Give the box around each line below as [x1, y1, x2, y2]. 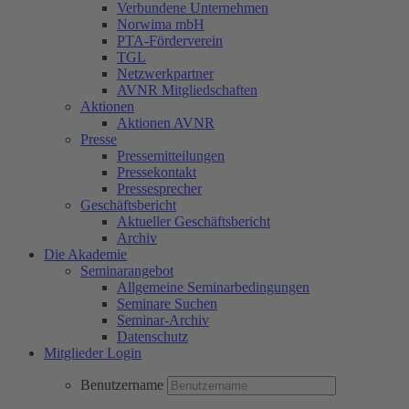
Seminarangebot [80, 263, 173, 278]
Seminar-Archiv [117, 312, 209, 328]
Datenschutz [117, 329, 188, 344]
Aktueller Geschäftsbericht [117, 214, 270, 229]
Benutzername [80, 377, 167, 393]
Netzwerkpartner [117, 66, 214, 81]
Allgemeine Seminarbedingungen [117, 279, 309, 295]
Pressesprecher [117, 181, 202, 196]
